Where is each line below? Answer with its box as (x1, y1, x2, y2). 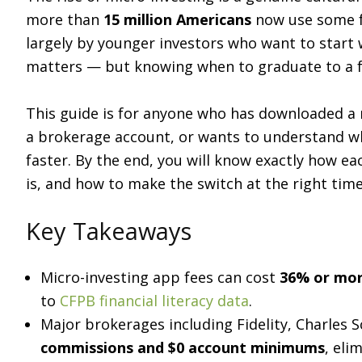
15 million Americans (103, 10, 251, 29)
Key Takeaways (26, 215, 192, 246)
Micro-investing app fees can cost (40, 267, 280, 287)
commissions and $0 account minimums (40, 338, 325, 357)
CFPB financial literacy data (60, 291, 249, 310)
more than (26, 10, 103, 29)
